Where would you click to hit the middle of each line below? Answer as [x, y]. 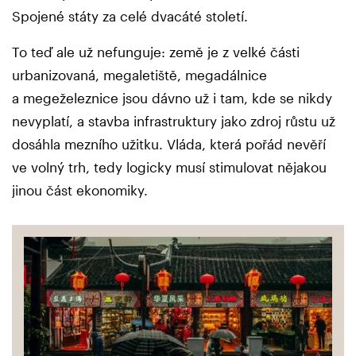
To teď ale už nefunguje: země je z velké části [156, 51]
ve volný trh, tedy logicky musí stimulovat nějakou [169, 166]
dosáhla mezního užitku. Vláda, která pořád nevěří [169, 143]
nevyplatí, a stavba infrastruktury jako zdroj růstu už [174, 120]
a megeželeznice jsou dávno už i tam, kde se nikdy [172, 97]
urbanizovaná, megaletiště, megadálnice [139, 74]
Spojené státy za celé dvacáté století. [132, 15]
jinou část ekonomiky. [80, 190]
